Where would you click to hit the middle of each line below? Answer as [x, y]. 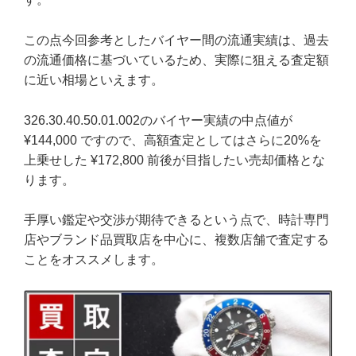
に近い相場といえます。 [94, 79]
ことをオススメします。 [94, 260]
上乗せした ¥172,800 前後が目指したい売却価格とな [174, 160]
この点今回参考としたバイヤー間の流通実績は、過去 [176, 40]
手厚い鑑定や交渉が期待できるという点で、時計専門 [176, 220]
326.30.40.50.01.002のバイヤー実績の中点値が [158, 120]
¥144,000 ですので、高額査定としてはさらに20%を [173, 140]
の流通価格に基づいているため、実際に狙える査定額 [176, 60]
